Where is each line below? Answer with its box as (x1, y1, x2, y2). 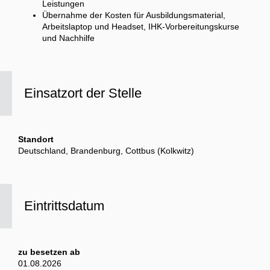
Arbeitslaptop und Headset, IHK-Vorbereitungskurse (42, 22, 239, 32)
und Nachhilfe (42, 33, 97, 43)
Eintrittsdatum (24, 198, 104, 214)
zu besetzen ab (18, 247, 80, 257)
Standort (18, 134, 54, 145)
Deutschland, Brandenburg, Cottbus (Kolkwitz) (18, 146, 194, 156)
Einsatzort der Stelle (24, 86, 142, 101)
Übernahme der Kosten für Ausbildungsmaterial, (42, 10, 225, 20)
